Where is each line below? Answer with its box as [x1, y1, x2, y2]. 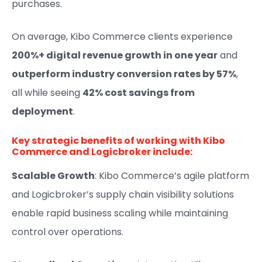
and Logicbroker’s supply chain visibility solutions [12, 188, 234, 201]
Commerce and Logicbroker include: [12, 145, 192, 158]
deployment [12, 105, 73, 118]
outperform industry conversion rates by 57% [12, 67, 236, 81]
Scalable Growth [12, 169, 95, 182]
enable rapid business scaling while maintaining [12, 206, 228, 220]
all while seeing [12, 86, 82, 99]
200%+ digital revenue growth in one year [12, 49, 218, 62]
